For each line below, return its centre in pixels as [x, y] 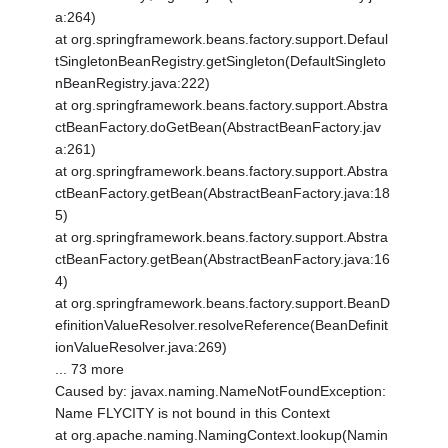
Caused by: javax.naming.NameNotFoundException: [221, 391]
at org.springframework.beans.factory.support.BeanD [223, 303]
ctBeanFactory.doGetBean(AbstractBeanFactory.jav [218, 127]
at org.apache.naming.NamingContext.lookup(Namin [222, 435]
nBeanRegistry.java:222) [133, 83]
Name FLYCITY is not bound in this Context [193, 413]
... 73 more [90, 369]
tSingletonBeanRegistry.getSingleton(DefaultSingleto [221, 61]
